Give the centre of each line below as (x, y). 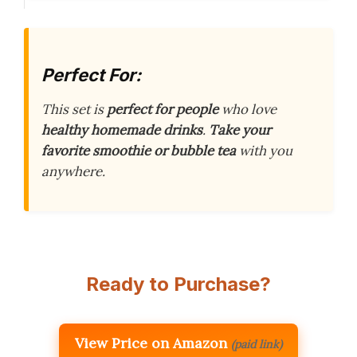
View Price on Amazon (151, 343)
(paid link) (257, 345)
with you (264, 151)
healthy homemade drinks (122, 130)
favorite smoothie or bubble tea (139, 151)
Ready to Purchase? (178, 284)
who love (247, 110)
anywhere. (73, 172)
